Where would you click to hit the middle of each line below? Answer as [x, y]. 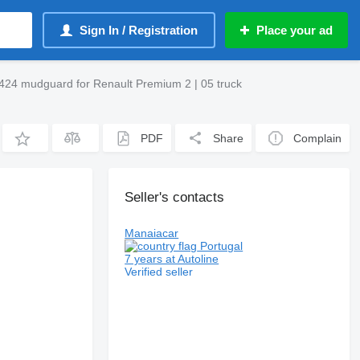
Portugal [220, 246]
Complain [318, 138]
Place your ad [295, 30]
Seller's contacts [175, 197]
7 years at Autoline [172, 259]
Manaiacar [152, 233]
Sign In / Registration [139, 30]
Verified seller [159, 272]
